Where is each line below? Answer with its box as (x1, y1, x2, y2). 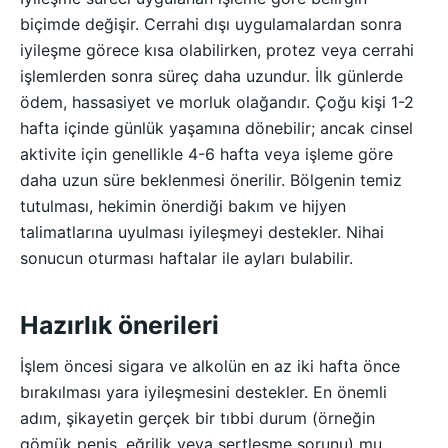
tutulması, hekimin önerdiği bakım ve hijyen (20, 195, 346, 216)
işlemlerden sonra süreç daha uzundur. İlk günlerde (20, 65, 403, 86)
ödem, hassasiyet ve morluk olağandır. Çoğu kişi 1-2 (20, 91, 414, 112)
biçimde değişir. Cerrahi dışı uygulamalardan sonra (20, 13, 402, 34)
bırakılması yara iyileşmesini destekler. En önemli (20, 381, 387, 402)
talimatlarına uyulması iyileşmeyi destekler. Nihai (20, 221, 384, 242)
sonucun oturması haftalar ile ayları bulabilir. (20, 247, 353, 268)
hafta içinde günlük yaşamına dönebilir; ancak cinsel (20, 117, 413, 138)
